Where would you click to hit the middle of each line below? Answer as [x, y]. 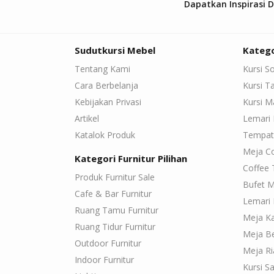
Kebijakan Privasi [108, 102]
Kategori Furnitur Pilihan [131, 159]
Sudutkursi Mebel [115, 50]
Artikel [87, 119]
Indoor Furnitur [104, 260]
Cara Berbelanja [106, 86]
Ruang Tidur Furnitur [115, 227]
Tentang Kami [102, 69]
